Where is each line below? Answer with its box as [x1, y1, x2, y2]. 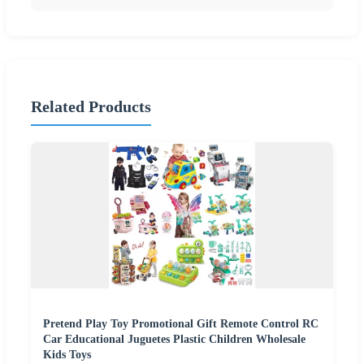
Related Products [31, 97, 151, 116]
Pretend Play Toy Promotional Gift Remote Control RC [43, 318, 318, 330]
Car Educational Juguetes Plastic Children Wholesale [43, 333, 305, 345]
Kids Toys [43, 349, 91, 361]
